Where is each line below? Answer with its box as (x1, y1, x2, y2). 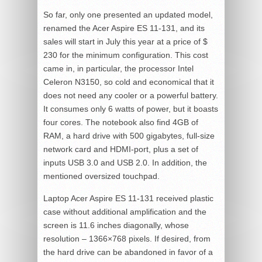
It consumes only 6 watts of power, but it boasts (43, 104, 218, 113)
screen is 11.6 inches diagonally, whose (43, 220, 189, 230)
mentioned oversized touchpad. (43, 171, 160, 181)
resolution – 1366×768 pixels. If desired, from (43, 234, 211, 243)
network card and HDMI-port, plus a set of (43, 144, 198, 154)
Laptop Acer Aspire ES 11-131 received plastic (43, 194, 213, 203)
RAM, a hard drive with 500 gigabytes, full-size (43, 131, 215, 140)
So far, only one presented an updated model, (43, 10, 213, 19)
